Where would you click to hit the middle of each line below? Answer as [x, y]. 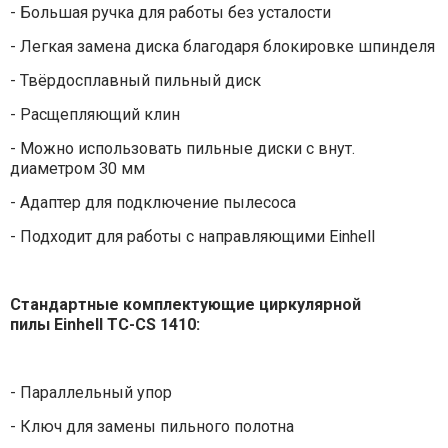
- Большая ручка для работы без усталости [170, 12]
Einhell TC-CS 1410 [124, 324]
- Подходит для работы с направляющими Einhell [192, 236]
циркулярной [309, 304]
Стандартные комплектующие [134, 304]
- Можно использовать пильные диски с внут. [182, 148]
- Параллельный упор [90, 392]
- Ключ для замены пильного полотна [151, 426]
